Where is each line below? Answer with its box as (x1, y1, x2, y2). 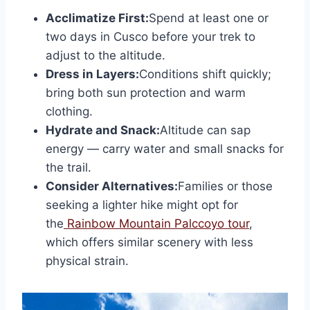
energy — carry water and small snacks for (46, 142, 284, 156)
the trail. (46, 161, 91, 175)
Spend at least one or (149, 11, 268, 26)
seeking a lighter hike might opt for (46, 198, 238, 212)
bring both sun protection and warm (46, 86, 246, 100)
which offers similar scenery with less (46, 235, 253, 250)
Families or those (178, 179, 273, 194)
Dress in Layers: (46, 67, 139, 82)
